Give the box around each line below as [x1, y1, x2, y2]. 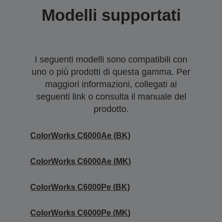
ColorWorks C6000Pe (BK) [30, 182, 130, 191]
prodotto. [93, 104, 129, 114]
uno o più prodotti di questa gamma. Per [32, 66, 190, 77]
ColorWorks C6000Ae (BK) [30, 131, 130, 140]
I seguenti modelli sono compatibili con [35, 54, 187, 64]
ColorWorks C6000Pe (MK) [30, 208, 130, 217]
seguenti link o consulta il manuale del [36, 91, 186, 102]
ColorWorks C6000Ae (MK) [30, 157, 131, 166]
